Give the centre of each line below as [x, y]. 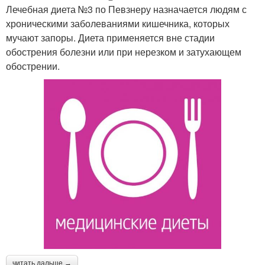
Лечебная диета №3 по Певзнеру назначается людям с [126, 9]
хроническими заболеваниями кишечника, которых [118, 23]
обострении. [33, 66]
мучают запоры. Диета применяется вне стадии [110, 37]
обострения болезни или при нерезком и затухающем [124, 51]
